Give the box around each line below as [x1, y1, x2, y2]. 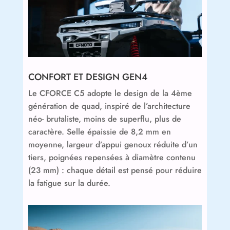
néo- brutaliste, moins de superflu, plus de [28, 113, 181, 125]
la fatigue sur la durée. [28, 177, 110, 189]
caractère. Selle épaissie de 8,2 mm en [28, 126, 171, 138]
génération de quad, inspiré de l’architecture [28, 100, 190, 112]
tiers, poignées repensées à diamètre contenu [28, 151, 196, 164]
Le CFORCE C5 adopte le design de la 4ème [28, 87, 192, 100]
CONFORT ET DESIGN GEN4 [28, 70, 147, 84]
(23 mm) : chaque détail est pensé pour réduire [28, 164, 202, 177]
